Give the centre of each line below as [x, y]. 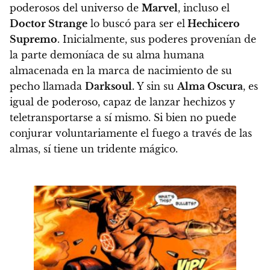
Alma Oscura [210, 86]
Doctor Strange [49, 23]
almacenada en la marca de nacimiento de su [121, 70]
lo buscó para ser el [136, 23]
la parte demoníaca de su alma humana [107, 55]
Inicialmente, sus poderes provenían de [158, 39]
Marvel [160, 8]
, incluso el [204, 8]
